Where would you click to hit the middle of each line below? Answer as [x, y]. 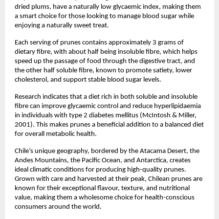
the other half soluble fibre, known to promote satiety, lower [103, 70]
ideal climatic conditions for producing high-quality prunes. [100, 170]
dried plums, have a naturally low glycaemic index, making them [108, 7]
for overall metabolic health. [56, 134]
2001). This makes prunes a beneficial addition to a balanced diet [109, 125]
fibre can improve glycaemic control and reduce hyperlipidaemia [108, 106]
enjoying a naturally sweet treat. [62, 25]
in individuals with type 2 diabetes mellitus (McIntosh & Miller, [106, 115]
